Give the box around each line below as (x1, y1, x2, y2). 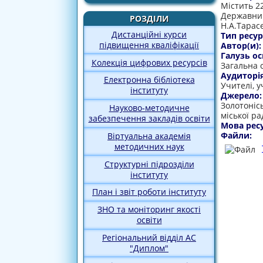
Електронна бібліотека (103, 74, 195, 86)
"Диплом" (130, 242, 168, 254)
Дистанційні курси (112, 28, 187, 40)
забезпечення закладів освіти (88, 113, 210, 124)
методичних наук (114, 140, 184, 152)
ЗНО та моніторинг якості (97, 204, 201, 215)
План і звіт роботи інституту (92, 186, 206, 198)
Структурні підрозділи (104, 158, 194, 170)
